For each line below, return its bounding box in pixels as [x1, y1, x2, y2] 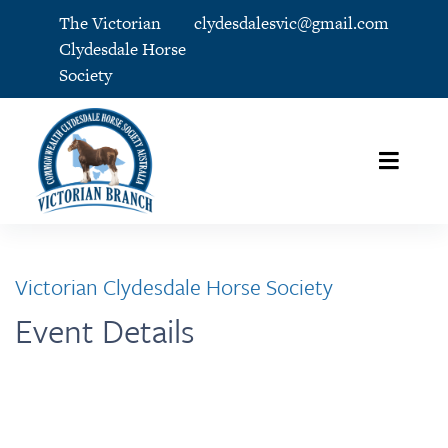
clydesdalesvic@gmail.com [193, 10, 389, 35]
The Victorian [59, 10, 162, 35]
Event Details [15, 306, 195, 354]
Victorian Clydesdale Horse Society [15, 271, 333, 303]
